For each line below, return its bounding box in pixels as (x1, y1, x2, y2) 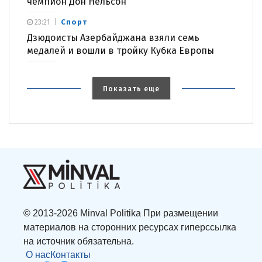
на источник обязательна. (23, 236, 134, 247)
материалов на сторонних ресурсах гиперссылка (23, 222, 236, 233)
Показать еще (102, 85, 160, 94)
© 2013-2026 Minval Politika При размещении (23, 208, 218, 219)
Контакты (50, 250, 91, 260)
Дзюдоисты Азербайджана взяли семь (27, 32, 199, 44)
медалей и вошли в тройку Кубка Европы (27, 45, 214, 57)
